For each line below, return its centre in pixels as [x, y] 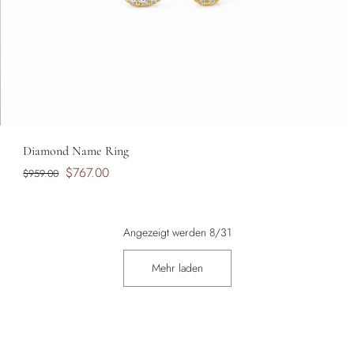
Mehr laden [177, 268]
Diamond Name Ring [76, 151]
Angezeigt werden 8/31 [177, 233]
